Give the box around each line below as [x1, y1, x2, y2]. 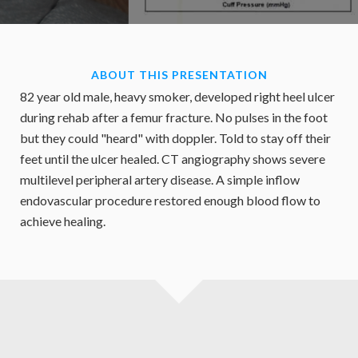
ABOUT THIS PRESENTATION [90, 68, 268, 82]
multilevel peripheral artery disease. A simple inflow [20, 172, 300, 187]
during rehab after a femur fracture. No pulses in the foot [20, 109, 328, 125]
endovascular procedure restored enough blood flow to [20, 193, 320, 208]
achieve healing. [20, 213, 105, 229]
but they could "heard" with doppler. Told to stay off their [20, 130, 331, 145]
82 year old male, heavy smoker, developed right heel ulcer [20, 89, 335, 104]
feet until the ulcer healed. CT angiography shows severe [20, 151, 325, 166]
